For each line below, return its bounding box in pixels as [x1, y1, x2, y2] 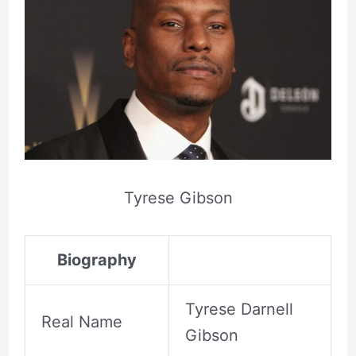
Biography [56, 250, 137, 270]
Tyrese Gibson [123, 188, 233, 208]
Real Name [41, 312, 122, 332]
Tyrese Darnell [184, 300, 293, 319]
